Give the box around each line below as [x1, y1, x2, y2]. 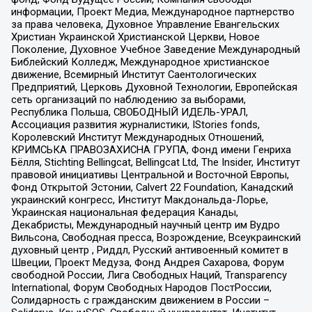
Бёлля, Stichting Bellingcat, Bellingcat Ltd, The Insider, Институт [10, 155, 300, 169]
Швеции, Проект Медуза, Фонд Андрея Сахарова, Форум [10, 256, 284, 269]
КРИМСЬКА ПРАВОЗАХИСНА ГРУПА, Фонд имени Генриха [10, 143, 291, 156]
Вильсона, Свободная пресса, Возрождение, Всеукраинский [10, 231, 301, 244]
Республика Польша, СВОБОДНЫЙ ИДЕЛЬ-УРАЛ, [10, 105, 248, 118]
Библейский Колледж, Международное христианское [10, 55, 270, 68]
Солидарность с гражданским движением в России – [10, 293, 270, 306]
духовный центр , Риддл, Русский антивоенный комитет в [10, 243, 288, 256]
